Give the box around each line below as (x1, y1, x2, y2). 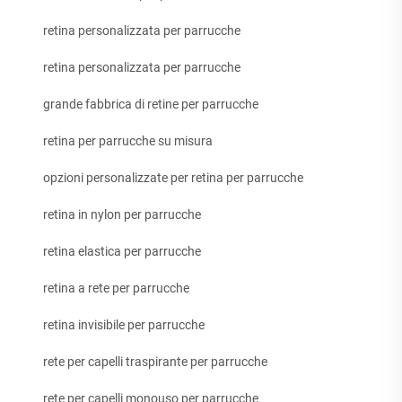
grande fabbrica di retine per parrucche (43, 97, 258, 112)
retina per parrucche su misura (43, 134, 213, 149)
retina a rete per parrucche (43, 281, 189, 296)
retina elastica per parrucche (43, 244, 201, 259)
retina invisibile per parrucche (43, 318, 205, 333)
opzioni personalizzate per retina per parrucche (43, 170, 303, 186)
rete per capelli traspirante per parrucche (43, 354, 267, 370)
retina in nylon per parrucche (43, 207, 201, 223)
